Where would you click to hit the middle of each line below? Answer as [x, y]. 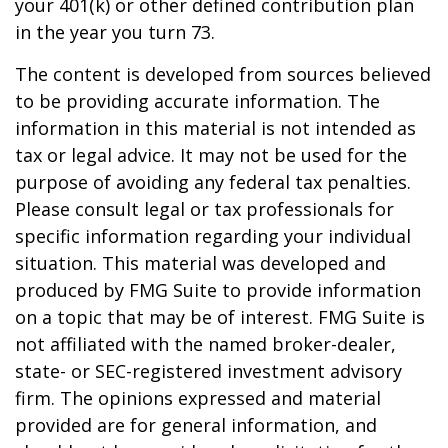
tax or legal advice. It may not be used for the [211, 155]
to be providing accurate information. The [197, 101]
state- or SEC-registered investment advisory [208, 371]
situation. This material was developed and [200, 263]
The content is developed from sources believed [223, 74]
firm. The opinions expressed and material [198, 398]
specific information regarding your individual [213, 236]
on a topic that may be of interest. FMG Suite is [220, 317]
